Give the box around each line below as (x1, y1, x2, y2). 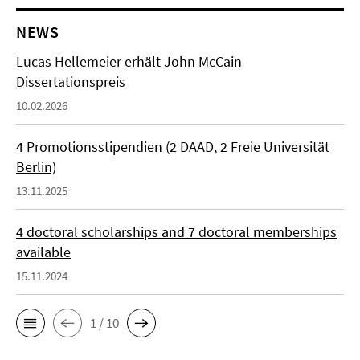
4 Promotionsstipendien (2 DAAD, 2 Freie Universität (16, 137, 329, 156)
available (16, 243, 71, 261)
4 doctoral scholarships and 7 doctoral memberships (16, 223, 337, 241)
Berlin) (16, 157, 56, 176)
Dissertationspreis (16, 72, 125, 91)
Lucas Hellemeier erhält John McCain (16, 52, 242, 71)
